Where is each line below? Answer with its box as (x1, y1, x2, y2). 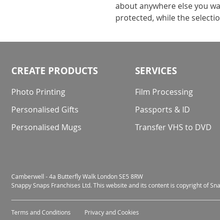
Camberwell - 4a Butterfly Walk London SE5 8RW (11, 172, 143, 180)
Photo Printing (11, 86, 65, 97)
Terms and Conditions (11, 208, 71, 216)
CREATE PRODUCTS (11, 64, 98, 77)
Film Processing (135, 86, 193, 97)
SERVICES (135, 64, 177, 77)
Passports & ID (135, 104, 191, 115)
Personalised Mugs (11, 122, 82, 133)
